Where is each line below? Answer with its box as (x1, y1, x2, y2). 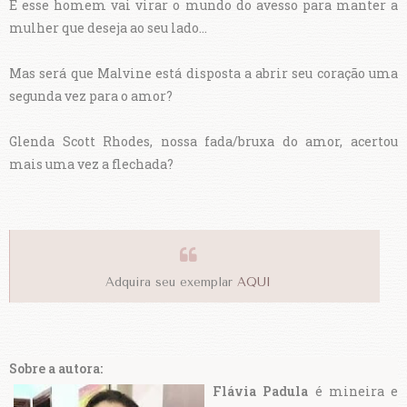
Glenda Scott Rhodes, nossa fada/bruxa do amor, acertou (9, 133, 398, 151)
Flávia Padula (213, 382, 309, 401)
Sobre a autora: (9, 360, 103, 378)
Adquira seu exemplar (105, 275, 237, 290)
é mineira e (308, 382, 398, 401)
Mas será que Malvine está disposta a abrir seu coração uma (9, 65, 398, 83)
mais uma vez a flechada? (9, 155, 174, 174)
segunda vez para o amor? (9, 87, 173, 105)
